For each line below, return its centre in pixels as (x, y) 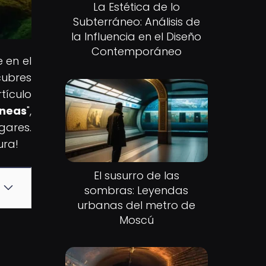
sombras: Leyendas (137, 190)
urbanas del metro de (137, 205)
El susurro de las (136, 175)
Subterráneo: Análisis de (136, 22)
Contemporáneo (136, 52)
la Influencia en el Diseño (137, 37)
